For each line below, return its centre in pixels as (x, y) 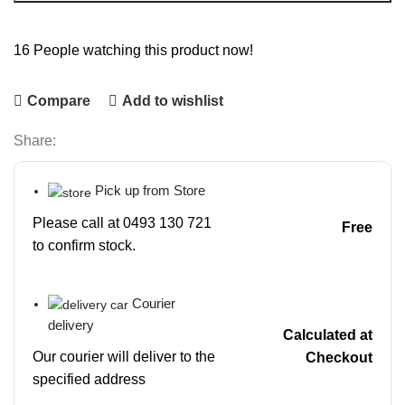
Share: (35, 141)
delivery (71, 325)
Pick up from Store (150, 191)
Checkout (339, 357)
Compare (58, 101)
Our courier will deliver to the (124, 356)
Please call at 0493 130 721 (122, 222)
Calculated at (327, 334)
